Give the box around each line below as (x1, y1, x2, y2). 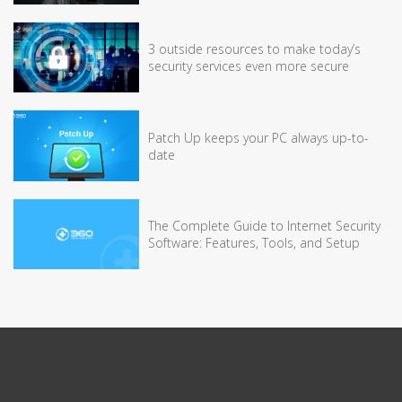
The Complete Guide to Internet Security (148, 217, 380, 235)
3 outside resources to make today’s (148, 40, 361, 58)
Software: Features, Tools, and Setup (148, 234, 360, 252)
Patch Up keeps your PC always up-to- (148, 128, 369, 146)
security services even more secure (148, 57, 349, 75)
